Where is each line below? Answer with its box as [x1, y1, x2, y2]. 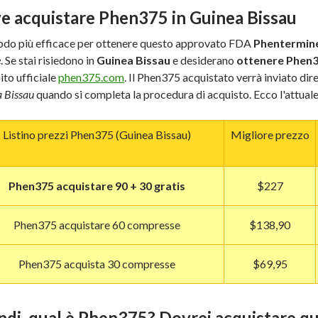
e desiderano [170, 53, 236, 67]
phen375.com [58, 70, 124, 84]
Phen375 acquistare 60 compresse [13, 218, 180, 231]
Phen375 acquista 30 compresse [18, 257, 175, 270]
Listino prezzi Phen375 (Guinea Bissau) [3, 128, 191, 141]
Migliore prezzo [230, 128, 309, 141]
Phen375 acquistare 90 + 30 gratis [9, 179, 185, 192]
